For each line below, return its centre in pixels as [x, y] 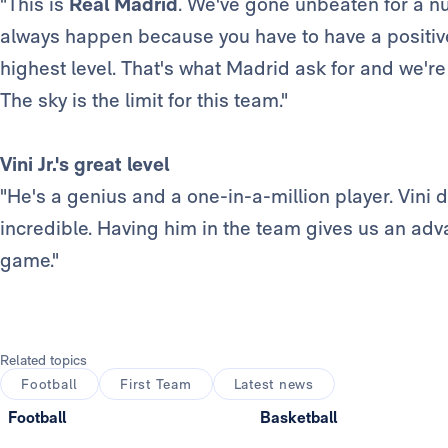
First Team [156, 384]
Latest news [273, 384]
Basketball [298, 418]
